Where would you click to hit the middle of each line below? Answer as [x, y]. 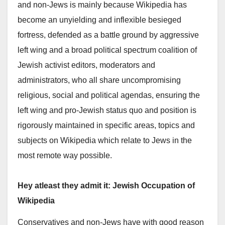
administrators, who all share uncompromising [99, 80]
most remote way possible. [65, 156]
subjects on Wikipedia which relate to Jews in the [105, 141]
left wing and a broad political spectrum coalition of [107, 50]
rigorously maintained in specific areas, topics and [106, 126]
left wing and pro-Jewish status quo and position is [107, 110]
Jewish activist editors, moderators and [86, 65]
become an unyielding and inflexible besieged [99, 20]
